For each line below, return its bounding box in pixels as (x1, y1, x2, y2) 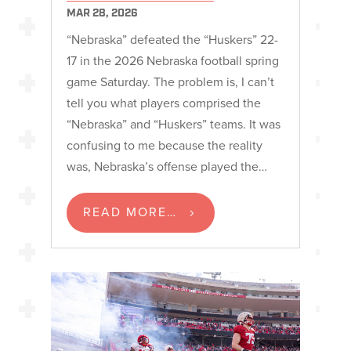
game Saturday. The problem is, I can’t (66, 73, 274, 91)
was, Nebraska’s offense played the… (66, 157, 267, 175)
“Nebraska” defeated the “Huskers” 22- (66, 31, 278, 49)
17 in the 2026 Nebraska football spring (66, 52, 279, 70)
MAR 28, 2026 (66, 8, 138, 20)
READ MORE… (82, 203, 177, 221)
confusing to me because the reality (66, 136, 262, 154)
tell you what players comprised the (66, 94, 261, 112)
